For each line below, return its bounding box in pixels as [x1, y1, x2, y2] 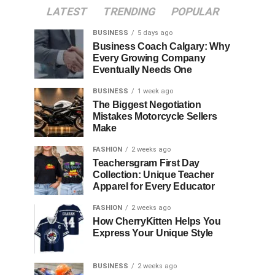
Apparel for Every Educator [93, 181, 215, 192]
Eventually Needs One [93, 64, 192, 75]
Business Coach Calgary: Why [93, 41, 230, 52]
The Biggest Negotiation [93, 99, 201, 110]
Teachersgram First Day [93, 158, 199, 168]
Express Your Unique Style [93, 228, 213, 238]
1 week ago [137, 87, 173, 95]
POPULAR [169, 6, 221, 18]
